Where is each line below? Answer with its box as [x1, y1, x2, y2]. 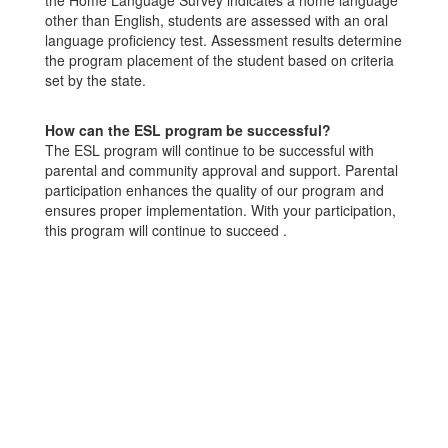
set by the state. [45, 70, 146, 90]
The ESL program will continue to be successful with [45, 140, 374, 160]
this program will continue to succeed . [45, 220, 287, 240]
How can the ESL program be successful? [45, 120, 331, 140]
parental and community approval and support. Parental [45, 160, 398, 180]
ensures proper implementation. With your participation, [45, 200, 396, 220]
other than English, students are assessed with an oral [45, 10, 388, 30]
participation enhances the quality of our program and [45, 180, 384, 200]
